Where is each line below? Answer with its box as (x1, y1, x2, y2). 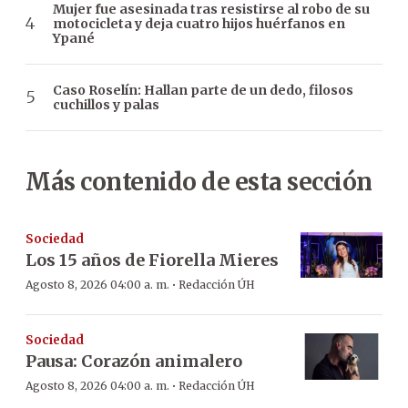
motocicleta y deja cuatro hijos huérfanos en (53, 15, 345, 32)
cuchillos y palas (53, 96, 159, 113)
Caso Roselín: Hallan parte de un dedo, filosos (53, 81, 353, 98)
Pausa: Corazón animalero (25, 351, 242, 372)
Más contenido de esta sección (25, 166, 372, 197)
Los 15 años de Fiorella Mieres (25, 249, 279, 270)
